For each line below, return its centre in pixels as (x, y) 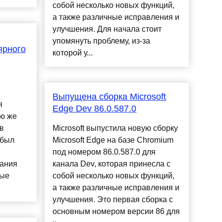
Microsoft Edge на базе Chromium (113, 140)
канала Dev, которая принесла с (112, 164)
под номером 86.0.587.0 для (104, 152)
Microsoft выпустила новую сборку (115, 128)
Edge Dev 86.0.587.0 (95, 109)
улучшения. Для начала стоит (107, 29)
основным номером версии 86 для (116, 212)
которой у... (73, 53)
